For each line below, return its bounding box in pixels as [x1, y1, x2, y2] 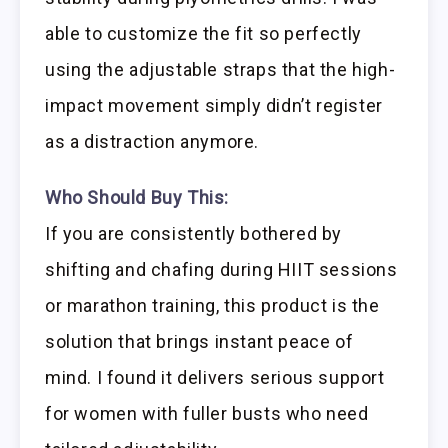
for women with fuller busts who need [45, 403, 369, 425]
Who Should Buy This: [45, 187, 229, 209]
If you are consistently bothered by [45, 223, 343, 245]
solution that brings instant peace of [45, 331, 354, 353]
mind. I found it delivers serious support [45, 367, 385, 389]
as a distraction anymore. [45, 130, 260, 152]
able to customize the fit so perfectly [45, 22, 362, 44]
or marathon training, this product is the [45, 295, 380, 317]
